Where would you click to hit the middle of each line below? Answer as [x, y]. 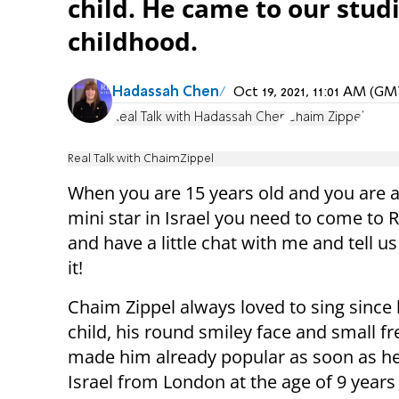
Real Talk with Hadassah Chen [199, 118]
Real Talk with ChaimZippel [141, 159]
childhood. [133, 41]
